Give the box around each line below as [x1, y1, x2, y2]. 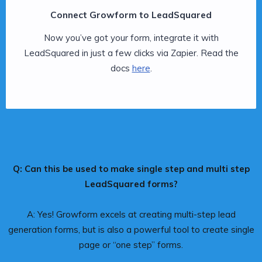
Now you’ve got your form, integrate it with [43, 32, 219, 43]
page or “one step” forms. [79, 239, 183, 250]
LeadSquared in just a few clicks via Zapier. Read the [23, 47, 239, 58]
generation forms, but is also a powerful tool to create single [8, 223, 254, 235]
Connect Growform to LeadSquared [50, 9, 212, 20]
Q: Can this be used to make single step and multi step [12, 163, 250, 174]
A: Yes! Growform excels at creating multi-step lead [26, 208, 236, 220]
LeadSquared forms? [84, 178, 178, 189]
